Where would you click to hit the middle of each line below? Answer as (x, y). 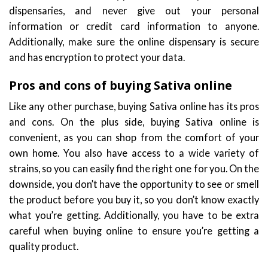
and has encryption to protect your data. (97, 57)
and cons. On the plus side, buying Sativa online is (134, 121)
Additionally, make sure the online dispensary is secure (134, 41)
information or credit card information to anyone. (134, 26)
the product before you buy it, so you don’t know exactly (134, 199)
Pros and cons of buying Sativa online (121, 85)
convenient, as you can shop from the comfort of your (134, 137)
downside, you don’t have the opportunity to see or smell (134, 184)
